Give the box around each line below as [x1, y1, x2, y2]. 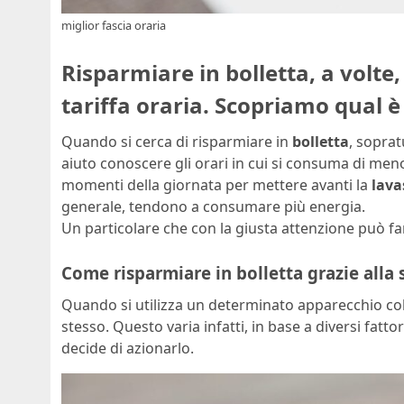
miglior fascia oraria [61, 17, 166, 34]
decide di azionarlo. [61, 338, 194, 359]
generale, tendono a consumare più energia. [61, 196, 365, 216]
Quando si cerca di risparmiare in [61, 131, 292, 151]
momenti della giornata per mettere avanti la [61, 174, 372, 195]
